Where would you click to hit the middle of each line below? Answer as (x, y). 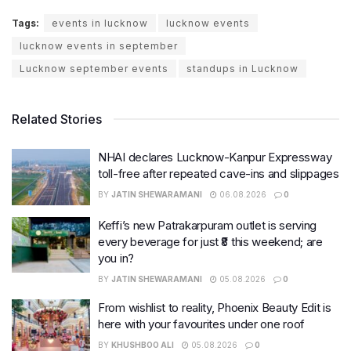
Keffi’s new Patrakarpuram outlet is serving (208, 225)
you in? (116, 258)
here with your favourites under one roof (201, 324)
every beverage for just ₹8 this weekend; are (210, 241)
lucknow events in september (99, 46)
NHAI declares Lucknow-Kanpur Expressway (215, 157)
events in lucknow (100, 24)
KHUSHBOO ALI (143, 344)
